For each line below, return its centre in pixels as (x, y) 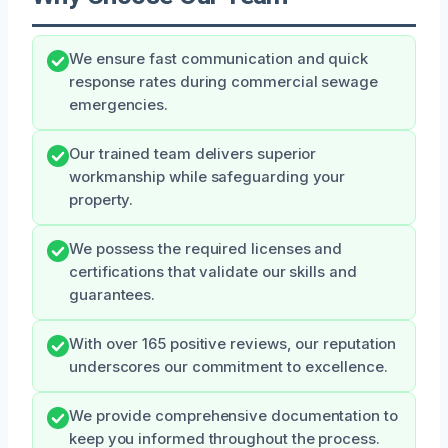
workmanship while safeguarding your (207, 176)
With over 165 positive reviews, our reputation (233, 343)
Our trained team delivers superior (193, 153)
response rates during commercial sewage (223, 81)
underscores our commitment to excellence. (228, 366)
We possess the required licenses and (206, 248)
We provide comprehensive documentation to (233, 415)
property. (101, 199)
